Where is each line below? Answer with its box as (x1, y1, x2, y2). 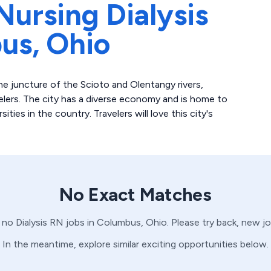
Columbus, (94, 217, 143, 228)
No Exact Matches (59, 183, 212, 206)
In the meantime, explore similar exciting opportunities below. (2, 238, 269, 250)
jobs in (63, 217, 94, 228)
